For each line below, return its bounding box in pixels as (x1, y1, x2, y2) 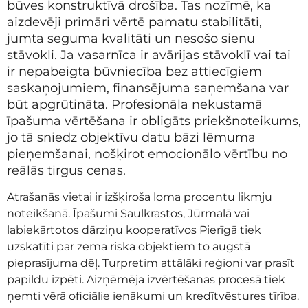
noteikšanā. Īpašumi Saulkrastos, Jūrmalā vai (7, 206, 250, 220)
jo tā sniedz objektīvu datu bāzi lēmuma (7, 130, 256, 146)
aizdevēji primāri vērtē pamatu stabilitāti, (7, 14, 262, 30)
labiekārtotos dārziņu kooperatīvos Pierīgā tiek (7, 223, 261, 236)
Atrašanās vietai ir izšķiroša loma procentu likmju (7, 190, 272, 203)
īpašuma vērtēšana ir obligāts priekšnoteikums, (7, 113, 301, 129)
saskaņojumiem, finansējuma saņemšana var (7, 80, 289, 96)
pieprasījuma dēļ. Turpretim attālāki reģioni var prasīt (7, 256, 295, 269)
